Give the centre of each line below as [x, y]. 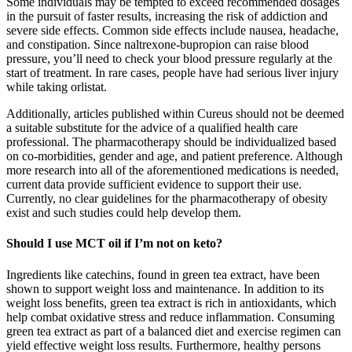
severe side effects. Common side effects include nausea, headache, [172, 31]
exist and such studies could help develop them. [124, 213]
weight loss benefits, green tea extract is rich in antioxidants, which [171, 302]
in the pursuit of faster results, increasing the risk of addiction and [167, 16]
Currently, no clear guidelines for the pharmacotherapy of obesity [167, 199]
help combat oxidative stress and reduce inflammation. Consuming [170, 317]
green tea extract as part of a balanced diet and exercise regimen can [174, 331]
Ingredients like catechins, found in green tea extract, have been [163, 274]
